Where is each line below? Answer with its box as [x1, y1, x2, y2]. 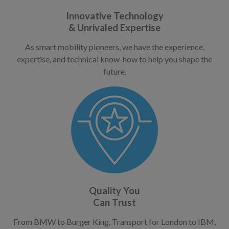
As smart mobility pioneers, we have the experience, [25, 42, 204, 52]
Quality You [89, 185, 140, 197]
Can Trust [93, 197, 136, 209]
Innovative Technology [65, 10, 164, 22]
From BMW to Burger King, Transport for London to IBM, [13, 216, 216, 226]
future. [103, 66, 126, 77]
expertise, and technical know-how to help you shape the [17, 54, 212, 64]
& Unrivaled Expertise [68, 22, 161, 34]
